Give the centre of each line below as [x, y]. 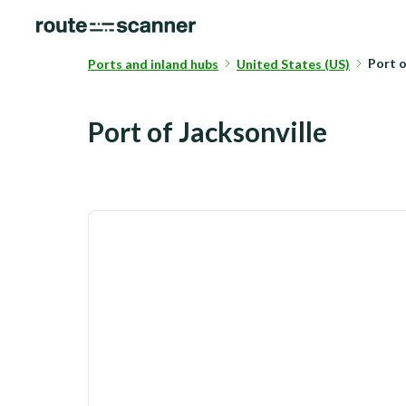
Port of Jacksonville [208, 131]
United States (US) [293, 63]
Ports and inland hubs [153, 63]
